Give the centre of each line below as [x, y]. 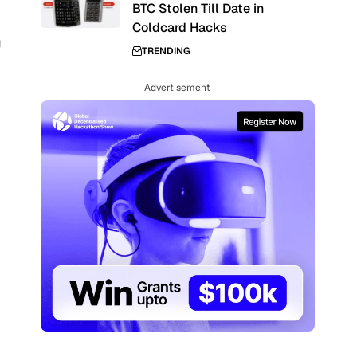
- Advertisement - [178, 88]
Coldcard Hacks [179, 27]
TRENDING [166, 51]
